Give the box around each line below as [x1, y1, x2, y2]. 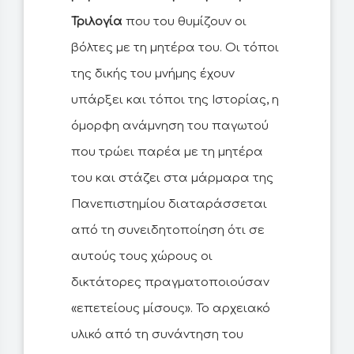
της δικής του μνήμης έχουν [71, 67, 235, 81]
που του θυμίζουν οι [122, 15, 247, 29]
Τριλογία [71, 15, 122, 29]
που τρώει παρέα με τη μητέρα [71, 145, 263, 160]
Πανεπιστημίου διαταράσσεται [71, 198, 267, 212]
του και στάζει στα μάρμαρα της [71, 171, 273, 186]
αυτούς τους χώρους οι [71, 250, 213, 264]
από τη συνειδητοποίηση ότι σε [71, 224, 265, 238]
